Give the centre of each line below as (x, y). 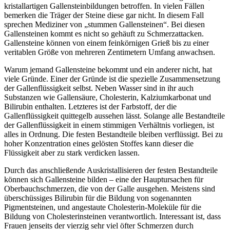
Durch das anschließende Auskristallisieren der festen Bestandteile (111, 170)
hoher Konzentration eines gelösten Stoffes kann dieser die (99, 143)
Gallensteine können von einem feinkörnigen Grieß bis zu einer (107, 43)
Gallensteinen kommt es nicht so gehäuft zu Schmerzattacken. (104, 33)
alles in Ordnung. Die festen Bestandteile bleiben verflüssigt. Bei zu (113, 134)
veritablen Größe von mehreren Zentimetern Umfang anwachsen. (110, 52)
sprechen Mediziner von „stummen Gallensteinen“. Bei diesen (104, 24)
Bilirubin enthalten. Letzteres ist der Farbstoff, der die (90, 106)
